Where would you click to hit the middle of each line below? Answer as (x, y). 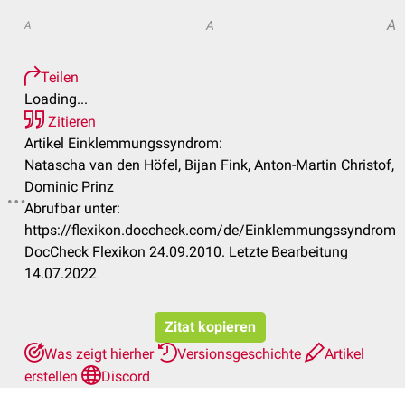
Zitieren (70, 122)
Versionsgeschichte (241, 354)
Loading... (56, 99)
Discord (126, 377)
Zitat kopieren (210, 327)
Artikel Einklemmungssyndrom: (123, 143)
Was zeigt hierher (101, 354)
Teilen (60, 77)
